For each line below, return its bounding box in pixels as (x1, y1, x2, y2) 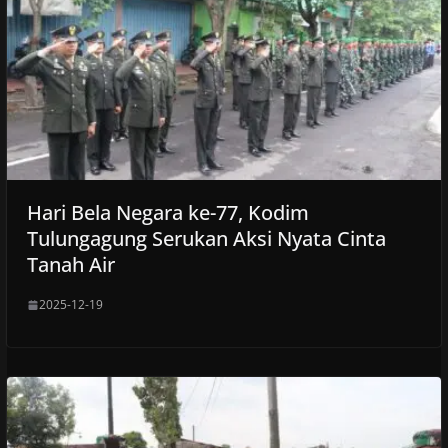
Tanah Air (26, 251, 115, 279)
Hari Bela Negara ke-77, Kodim (26, 199, 309, 227)
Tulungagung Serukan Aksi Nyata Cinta (26, 225, 386, 253)
